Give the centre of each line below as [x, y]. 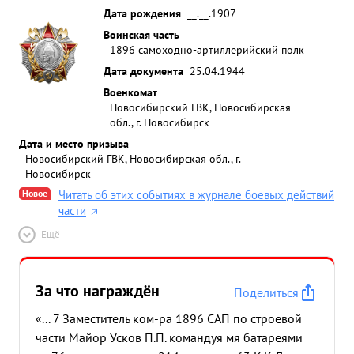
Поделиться [266, 292]
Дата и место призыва [74, 143]
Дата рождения [142, 13]
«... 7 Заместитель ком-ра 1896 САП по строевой [169, 318]
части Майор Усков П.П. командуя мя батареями [169, 337]
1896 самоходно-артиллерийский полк [207, 49]
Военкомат [130, 92]
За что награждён [98, 291]
